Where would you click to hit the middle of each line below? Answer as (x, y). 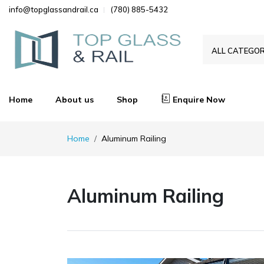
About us (75, 100)
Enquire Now (199, 100)
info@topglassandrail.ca (54, 9)
